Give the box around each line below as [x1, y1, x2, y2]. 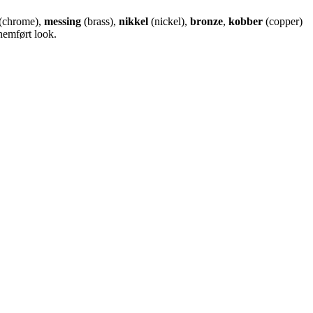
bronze [190, 15, 223, 27]
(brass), [81, 15, 119, 27]
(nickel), [148, 15, 190, 27]
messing [44, 15, 81, 27]
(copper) [263, 15, 303, 27]
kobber [228, 15, 263, 27]
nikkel [119, 15, 148, 27]
